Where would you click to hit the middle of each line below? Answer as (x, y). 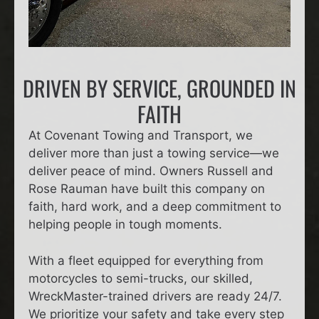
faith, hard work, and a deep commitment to (155, 207)
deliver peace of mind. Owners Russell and (151, 171)
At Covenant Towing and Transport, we (141, 136)
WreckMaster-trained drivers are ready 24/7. (155, 296)
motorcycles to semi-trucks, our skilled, (141, 278)
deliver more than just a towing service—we (154, 153)
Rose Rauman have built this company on (147, 189)
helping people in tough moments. (125, 225)
